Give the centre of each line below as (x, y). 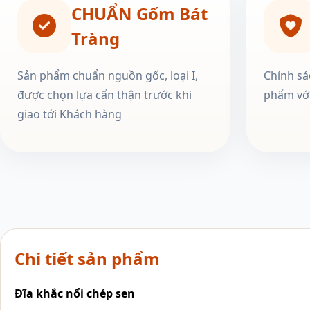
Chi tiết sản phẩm (87, 258)
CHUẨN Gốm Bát (139, 13)
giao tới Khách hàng (70, 114)
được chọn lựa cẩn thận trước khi (104, 94)
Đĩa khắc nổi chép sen (76, 293)
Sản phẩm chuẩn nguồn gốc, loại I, (108, 75)
